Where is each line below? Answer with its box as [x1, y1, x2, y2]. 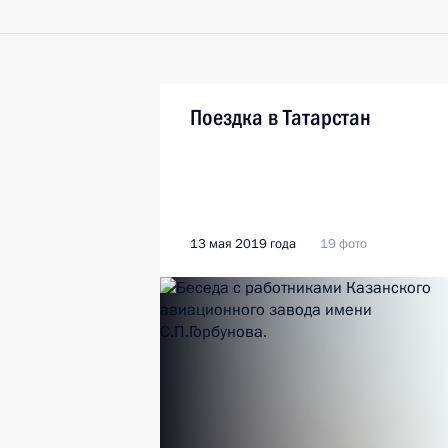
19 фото [320, 235, 367, 253]
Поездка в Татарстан [190, 105, 371, 130]
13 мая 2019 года [190, 235, 296, 253]
